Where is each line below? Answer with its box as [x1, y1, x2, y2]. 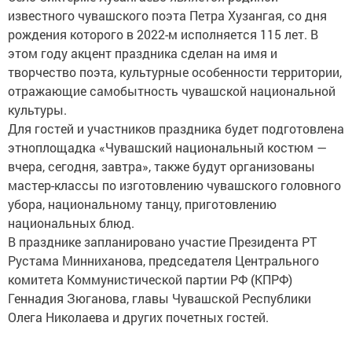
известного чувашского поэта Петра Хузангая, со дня [8, 7, 327, 24]
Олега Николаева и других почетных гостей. [8, 309, 269, 326]
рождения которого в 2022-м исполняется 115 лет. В [8, 26, 318, 43]
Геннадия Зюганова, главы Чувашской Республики [8, 290, 311, 307]
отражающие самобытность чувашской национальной [8, 82, 335, 100]
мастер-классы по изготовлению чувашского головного [8, 177, 341, 194]
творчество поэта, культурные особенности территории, [8, 64, 342, 81]
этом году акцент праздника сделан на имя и [8, 45, 277, 62]
